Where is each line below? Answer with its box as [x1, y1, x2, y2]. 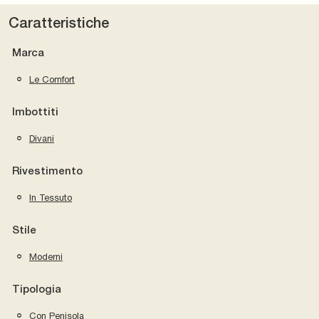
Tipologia [12, 284, 61, 295]
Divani [29, 132, 54, 144]
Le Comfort [29, 73, 75, 85]
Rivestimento [12, 166, 83, 177]
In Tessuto [29, 192, 72, 203]
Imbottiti [12, 107, 58, 117]
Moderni [29, 251, 63, 262]
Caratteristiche [9, 17, 109, 31]
